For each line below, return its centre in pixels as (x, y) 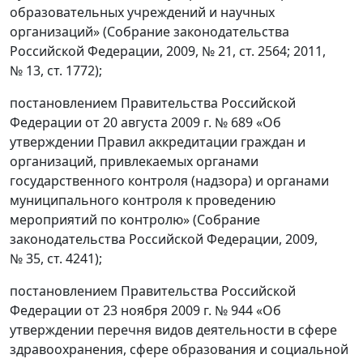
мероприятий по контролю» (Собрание (135, 220)
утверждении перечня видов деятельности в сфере (173, 330)
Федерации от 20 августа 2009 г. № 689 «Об (145, 122)
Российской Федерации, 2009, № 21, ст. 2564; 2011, (168, 51)
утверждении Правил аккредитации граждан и (158, 142)
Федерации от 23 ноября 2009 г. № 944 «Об (145, 310)
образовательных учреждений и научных (142, 12)
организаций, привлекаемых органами (134, 161)
